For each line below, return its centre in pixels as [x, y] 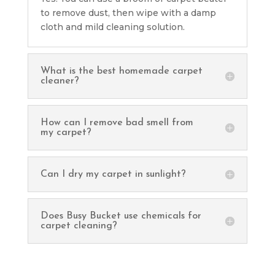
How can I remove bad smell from [117, 122]
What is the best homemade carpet [121, 71]
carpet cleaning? [79, 226]
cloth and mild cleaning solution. [112, 27]
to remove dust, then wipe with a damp [128, 13]
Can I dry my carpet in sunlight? [113, 174]
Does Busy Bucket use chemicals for [121, 216]
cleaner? [60, 81]
